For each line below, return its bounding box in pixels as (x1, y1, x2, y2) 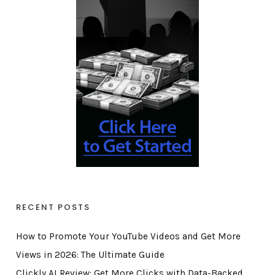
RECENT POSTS (15, 201, 90, 214)
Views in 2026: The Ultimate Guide (15, 249, 165, 261)
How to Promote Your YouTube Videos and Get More (15, 231, 241, 242)
